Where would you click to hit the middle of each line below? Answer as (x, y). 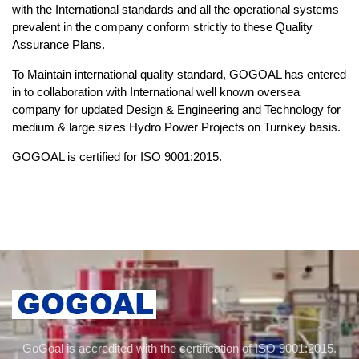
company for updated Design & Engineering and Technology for (176, 109)
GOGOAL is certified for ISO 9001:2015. (117, 157)
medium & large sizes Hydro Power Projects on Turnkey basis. (176, 127)
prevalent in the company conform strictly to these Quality (162, 27)
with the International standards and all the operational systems (175, 9)
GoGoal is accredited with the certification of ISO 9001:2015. (179, 348)
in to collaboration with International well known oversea (156, 92)
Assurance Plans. (58, 44)
